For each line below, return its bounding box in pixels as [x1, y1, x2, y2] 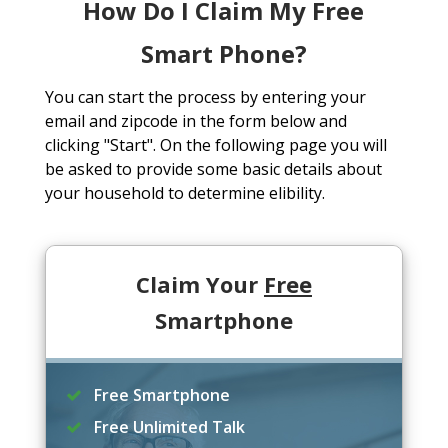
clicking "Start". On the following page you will [44, 134, 387, 157]
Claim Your [135, 269, 264, 300]
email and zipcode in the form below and [44, 110, 347, 133]
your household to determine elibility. [44, 182, 325, 205]
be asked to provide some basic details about [44, 158, 382, 181]
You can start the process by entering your [44, 86, 366, 109]
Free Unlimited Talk [89, 416, 245, 439]
